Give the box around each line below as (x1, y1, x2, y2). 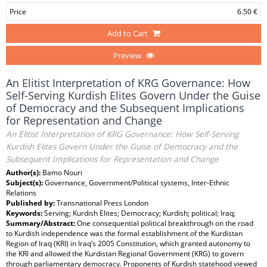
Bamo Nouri (42, 167, 82, 178)
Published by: (6, 198, 57, 208)
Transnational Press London (57, 198, 148, 208)
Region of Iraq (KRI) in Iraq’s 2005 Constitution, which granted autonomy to (6, 238, 250, 249)
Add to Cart (107, 28, 148, 39)
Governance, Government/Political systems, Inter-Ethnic (45, 178, 229, 188)
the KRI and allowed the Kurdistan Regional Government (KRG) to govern (6, 249, 244, 259)
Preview (113, 50, 141, 61)
